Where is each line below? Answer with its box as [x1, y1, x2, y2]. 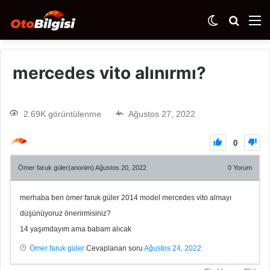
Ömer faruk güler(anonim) [18, 163, 95, 171]
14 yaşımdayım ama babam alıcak [20, 224, 131, 233]
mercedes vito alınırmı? [13, 63, 206, 84]
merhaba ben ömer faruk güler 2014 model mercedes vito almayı [20, 193, 231, 202]
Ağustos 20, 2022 [95, 163, 146, 171]
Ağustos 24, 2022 [144, 243, 201, 253]
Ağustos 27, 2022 [128, 108, 195, 119]
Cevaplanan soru [84, 243, 144, 253]
